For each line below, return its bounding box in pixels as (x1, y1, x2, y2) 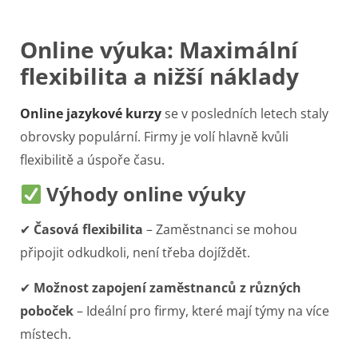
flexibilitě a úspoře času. (20, 150, 165, 169)
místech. (20, 324, 71, 343)
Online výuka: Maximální (20, 34, 298, 65)
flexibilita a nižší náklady (20, 60, 299, 91)
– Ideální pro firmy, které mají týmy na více (74, 301, 329, 320)
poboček (20, 301, 74, 320)
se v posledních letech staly (161, 104, 328, 122)
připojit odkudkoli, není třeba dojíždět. (20, 244, 250, 262)
